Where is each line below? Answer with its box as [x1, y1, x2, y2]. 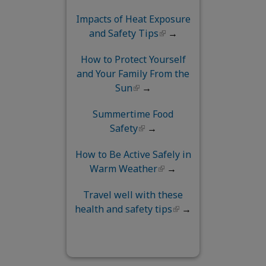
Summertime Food [93, 107, 173, 121]
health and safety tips [75, 202, 172, 216]
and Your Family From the [77, 67, 189, 81]
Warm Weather [90, 162, 157, 176]
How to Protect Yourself [80, 53, 186, 66]
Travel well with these [83, 188, 183, 202]
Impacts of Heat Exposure [75, 12, 191, 26]
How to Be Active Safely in [75, 148, 191, 161]
